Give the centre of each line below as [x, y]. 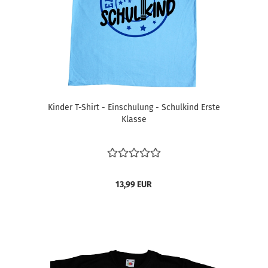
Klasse [134, 119]
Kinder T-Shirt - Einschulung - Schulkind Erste [134, 107]
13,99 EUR [134, 185]
